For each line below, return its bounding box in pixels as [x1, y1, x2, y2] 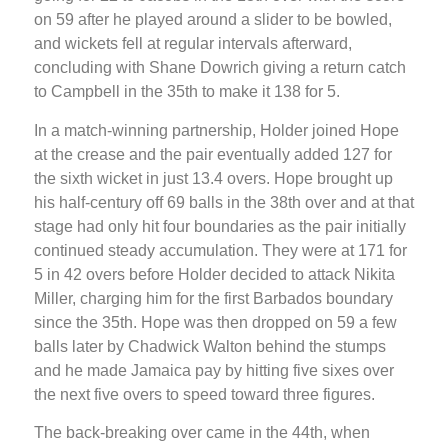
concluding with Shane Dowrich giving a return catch [34, 59, 406, 77]
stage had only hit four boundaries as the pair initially [34, 217, 406, 235]
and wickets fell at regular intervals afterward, [34, 35, 352, 53]
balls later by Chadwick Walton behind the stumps [34, 337, 386, 355]
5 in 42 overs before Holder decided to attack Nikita [34, 265, 395, 283]
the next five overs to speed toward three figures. [34, 385, 375, 403]
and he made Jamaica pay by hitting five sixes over [34, 361, 394, 379]
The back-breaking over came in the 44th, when [34, 424, 370, 442]
